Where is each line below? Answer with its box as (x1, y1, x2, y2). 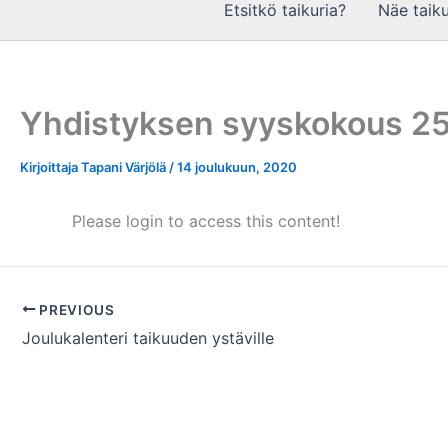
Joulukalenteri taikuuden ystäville (22, 328, 274, 349)
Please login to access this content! (72, 210, 340, 231)
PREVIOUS (35, 301, 115, 318)
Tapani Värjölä (81, 158, 169, 175)
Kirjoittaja (20, 158, 81, 175)
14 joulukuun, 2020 (177, 158, 297, 175)
